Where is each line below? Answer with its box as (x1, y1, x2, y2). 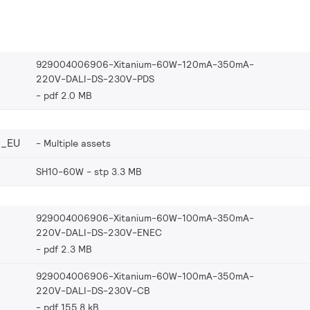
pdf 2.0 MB (44, 89, 92, 102)
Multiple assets (44, 136, 111, 149)
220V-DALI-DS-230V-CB (36, 284, 150, 297)
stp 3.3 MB (94, 165, 142, 178)
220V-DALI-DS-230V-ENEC (36, 226, 162, 239)
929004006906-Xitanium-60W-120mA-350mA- (36, 57, 254, 71)
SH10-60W (36, 165, 84, 178)
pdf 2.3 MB (44, 242, 92, 255)
